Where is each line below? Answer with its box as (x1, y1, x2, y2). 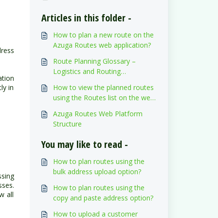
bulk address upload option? (53, 167, 141, 176)
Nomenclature (53, 77, 98, 86)
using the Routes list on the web (53, 93, 154, 102)
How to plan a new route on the (53, 30, 154, 39)
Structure (53, 119, 82, 128)
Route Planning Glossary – (53, 56, 136, 66)
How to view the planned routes (53, 83, 154, 92)
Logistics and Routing (53, 67, 121, 76)
